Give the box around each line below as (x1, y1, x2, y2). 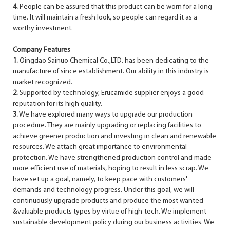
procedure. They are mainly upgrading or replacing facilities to (13, 121, 201, 129)
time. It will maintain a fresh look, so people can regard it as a (13, 13, 197, 22)
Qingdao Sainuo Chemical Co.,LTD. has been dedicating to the (18, 56, 209, 65)
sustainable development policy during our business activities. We (13, 218, 214, 226)
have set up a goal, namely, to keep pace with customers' (13, 175, 187, 183)
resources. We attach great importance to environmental (13, 143, 187, 151)
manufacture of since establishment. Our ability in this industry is (13, 67, 209, 75)
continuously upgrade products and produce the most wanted (13, 197, 203, 205)
